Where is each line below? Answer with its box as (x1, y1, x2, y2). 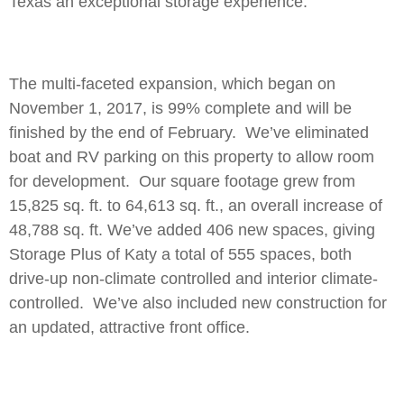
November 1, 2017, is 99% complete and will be (9, 99, 352, 117)
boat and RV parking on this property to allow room (9, 148, 374, 166)
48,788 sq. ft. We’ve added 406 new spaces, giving (9, 221, 375, 239)
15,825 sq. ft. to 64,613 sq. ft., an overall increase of (9, 197, 382, 215)
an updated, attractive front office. (9, 318, 250, 336)
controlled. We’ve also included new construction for (9, 294, 387, 312)
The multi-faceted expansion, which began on (9, 75, 335, 93)
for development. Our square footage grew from (9, 172, 355, 190)
